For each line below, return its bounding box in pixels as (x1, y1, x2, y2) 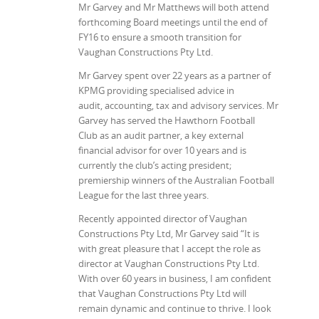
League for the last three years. (78, 189, 209, 202)
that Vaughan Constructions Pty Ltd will (78, 287, 246, 300)
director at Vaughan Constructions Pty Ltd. (78, 257, 259, 271)
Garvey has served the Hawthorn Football (78, 114, 255, 127)
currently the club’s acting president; (78, 159, 231, 172)
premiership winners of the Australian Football (78, 174, 274, 187)
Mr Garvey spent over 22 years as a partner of (78, 69, 271, 83)
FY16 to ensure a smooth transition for (78, 31, 241, 44)
